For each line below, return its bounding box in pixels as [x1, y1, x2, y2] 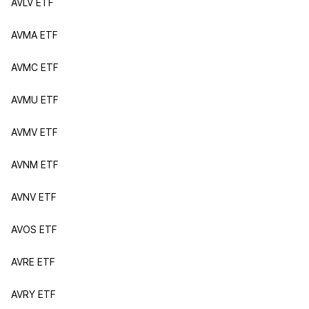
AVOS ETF [11, 223, 57, 235]
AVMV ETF [11, 126, 58, 138]
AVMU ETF [11, 94, 59, 106]
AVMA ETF [11, 29, 58, 41]
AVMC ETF [11, 61, 59, 73]
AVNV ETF [11, 191, 57, 203]
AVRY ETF [11, 288, 56, 300]
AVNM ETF [11, 159, 59, 170]
